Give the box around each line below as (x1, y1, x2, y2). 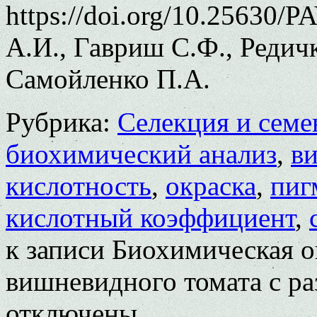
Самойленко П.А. (6, 63, 210, 94)
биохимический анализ (6, 138, 277, 169)
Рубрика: (6, 106, 110, 137)
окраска (166, 170, 256, 201)
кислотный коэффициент (6, 202, 295, 233)
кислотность (6, 170, 151, 201)
